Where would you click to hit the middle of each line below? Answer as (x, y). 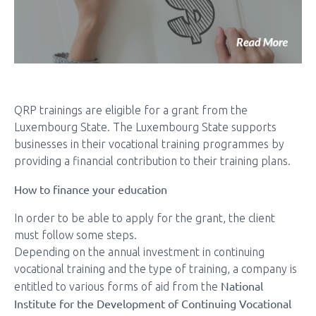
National (242, 286)
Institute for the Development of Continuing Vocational (153, 303)
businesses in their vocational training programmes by (149, 144)
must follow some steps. (75, 235)
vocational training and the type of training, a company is (156, 269)
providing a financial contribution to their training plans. (152, 161)
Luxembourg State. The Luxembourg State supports (145, 127)
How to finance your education (91, 189)
